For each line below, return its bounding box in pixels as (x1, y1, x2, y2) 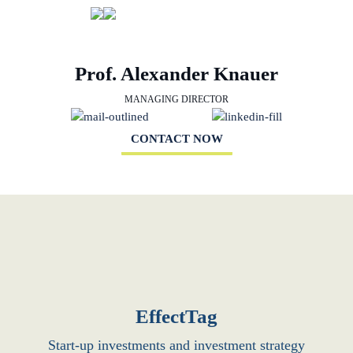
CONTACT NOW (130, 132, 223, 145)
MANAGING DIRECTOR (124, 94, 229, 105)
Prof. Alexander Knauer (75, 63, 278, 84)
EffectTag (136, 305, 217, 327)
